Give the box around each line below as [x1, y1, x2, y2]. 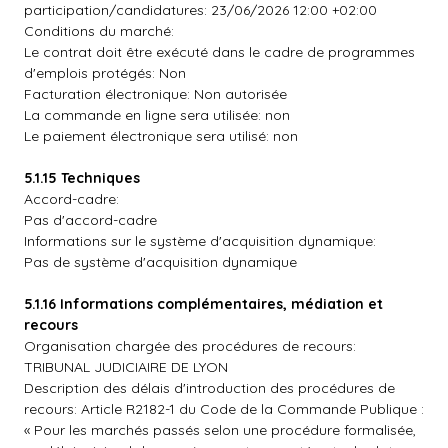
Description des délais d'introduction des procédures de [24, 379, 395, 397]
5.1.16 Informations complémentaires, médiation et [24, 295, 383, 313]
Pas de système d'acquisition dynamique [24, 253, 297, 271]
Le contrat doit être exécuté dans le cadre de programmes [24, 43, 415, 61]
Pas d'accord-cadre [24, 211, 157, 229]
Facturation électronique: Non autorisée [24, 85, 287, 103]
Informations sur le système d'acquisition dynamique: [24, 232, 376, 250]
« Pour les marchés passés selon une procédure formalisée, [24, 421, 416, 439]
